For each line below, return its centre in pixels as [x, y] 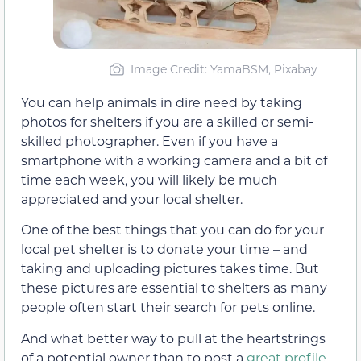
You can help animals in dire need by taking [162, 102]
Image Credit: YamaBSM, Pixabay [224, 69]
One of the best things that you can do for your [172, 230]
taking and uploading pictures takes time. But [170, 268]
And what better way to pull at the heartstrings [173, 338]
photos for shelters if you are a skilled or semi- [167, 122]
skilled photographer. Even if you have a [149, 141]
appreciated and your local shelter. [132, 199]
